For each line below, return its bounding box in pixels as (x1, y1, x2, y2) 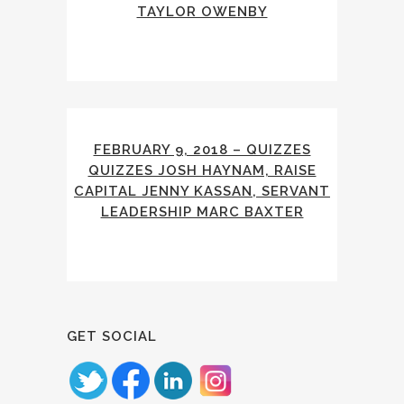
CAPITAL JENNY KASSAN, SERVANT (74, 183, 330, 199)
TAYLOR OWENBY (136, 4, 268, 20)
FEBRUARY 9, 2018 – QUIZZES (93, 142, 311, 158)
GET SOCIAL (67, 328, 157, 344)
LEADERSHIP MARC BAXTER (100, 204, 304, 220)
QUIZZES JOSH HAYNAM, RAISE (87, 162, 317, 179)
